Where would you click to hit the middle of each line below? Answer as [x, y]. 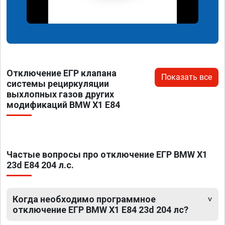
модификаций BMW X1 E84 [63, 104]
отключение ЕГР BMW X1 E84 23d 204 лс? [100, 209]
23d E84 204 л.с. [40, 165]
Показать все [187, 77]
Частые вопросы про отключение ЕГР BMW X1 [107, 154]
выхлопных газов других [60, 94]
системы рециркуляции [58, 83]
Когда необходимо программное [84, 199]
